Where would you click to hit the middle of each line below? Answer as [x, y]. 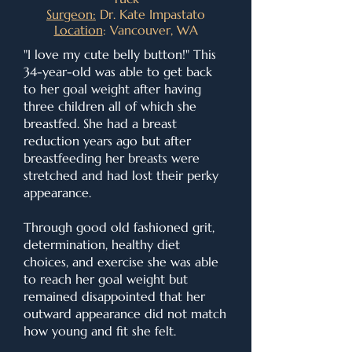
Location [78, 30]
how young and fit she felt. [100, 331]
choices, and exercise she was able [121, 262]
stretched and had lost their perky [121, 175]
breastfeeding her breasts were [112, 158]
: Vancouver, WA [150, 30]
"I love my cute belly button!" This [120, 54]
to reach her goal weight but [106, 279]
